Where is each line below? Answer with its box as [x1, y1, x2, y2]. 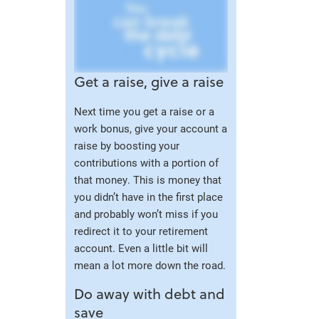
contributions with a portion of [74, 155, 219, 169]
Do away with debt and [74, 283, 225, 304]
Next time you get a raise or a [74, 103, 214, 118]
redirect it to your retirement [74, 223, 208, 238]
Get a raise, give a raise [74, 70, 224, 92]
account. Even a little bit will [74, 240, 208, 255]
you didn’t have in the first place [74, 189, 223, 204]
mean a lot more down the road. [74, 257, 226, 272]
